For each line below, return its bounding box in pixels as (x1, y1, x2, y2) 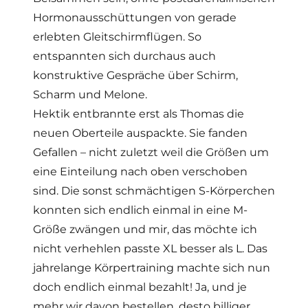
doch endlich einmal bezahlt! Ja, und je (32, 280, 247, 294)
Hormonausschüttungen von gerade (32, 11, 236, 25)
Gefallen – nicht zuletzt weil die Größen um (32, 146, 269, 159)
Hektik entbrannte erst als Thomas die (32, 107, 244, 121)
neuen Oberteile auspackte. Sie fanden (32, 126, 247, 140)
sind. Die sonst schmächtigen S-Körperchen (32, 184, 275, 198)
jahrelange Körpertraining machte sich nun (32, 261, 270, 275)
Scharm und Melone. (32, 88, 147, 102)
